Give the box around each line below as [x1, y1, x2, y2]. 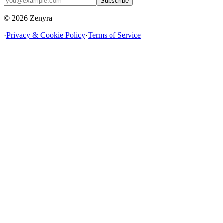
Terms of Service [88, 31, 141, 40]
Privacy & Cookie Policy [6, 31, 85, 40]
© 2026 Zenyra [4, 14, 52, 23]
